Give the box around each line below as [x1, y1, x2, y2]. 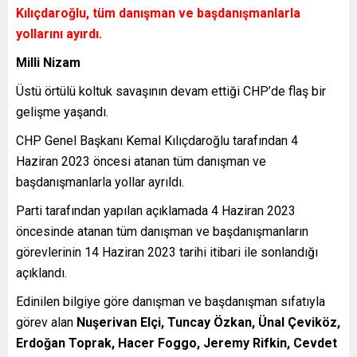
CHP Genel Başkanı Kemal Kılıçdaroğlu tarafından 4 [16, 132, 298, 148]
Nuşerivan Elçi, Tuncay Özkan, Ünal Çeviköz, [73, 314, 340, 330]
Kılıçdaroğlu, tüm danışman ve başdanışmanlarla [16, 5, 300, 21]
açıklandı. [16, 265, 67, 280]
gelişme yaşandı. [16, 104, 108, 120]
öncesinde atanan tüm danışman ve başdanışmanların [16, 223, 308, 239]
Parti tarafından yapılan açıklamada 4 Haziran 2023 [16, 202, 296, 218]
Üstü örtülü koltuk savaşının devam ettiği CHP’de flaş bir [16, 83, 326, 99]
